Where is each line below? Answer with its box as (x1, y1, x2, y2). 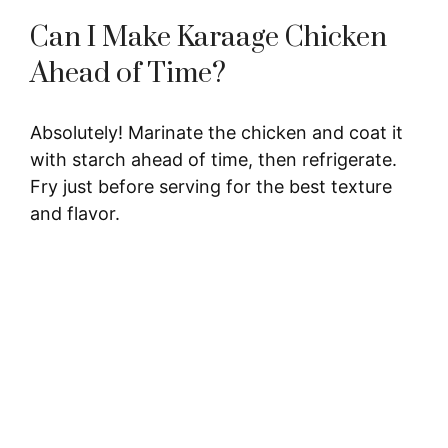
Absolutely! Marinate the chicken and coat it (30, 121, 403, 143)
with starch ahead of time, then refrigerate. (30, 148, 397, 170)
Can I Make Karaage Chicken (30, 19, 387, 55)
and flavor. (30, 202, 120, 224)
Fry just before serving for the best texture (30, 175, 392, 197)
